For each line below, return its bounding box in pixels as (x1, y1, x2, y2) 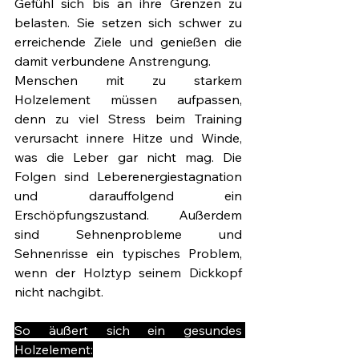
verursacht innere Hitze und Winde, (14, 130, 242, 147)
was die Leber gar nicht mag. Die (14, 149, 242, 166)
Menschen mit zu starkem (14, 72, 242, 89)
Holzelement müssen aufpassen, (14, 91, 242, 108)
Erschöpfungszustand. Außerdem (14, 207, 242, 224)
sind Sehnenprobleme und (14, 226, 242, 243)
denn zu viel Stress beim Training (14, 111, 242, 127)
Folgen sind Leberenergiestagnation (14, 168, 242, 185)
